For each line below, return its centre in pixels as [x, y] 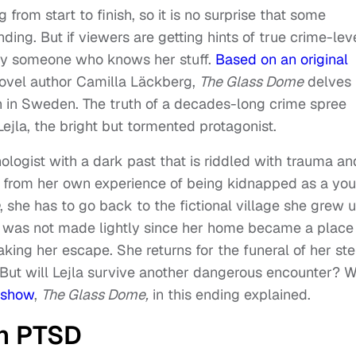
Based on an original [282, 59]
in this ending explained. [230, 294]
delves [327, 81]
